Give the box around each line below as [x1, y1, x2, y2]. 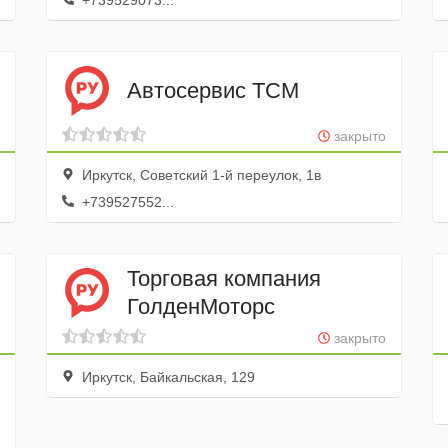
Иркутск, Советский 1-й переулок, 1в [77, 167, 321, 183]
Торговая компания [126, 265, 321, 291]
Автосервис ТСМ [126, 77, 299, 103]
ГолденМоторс [126, 293, 275, 319]
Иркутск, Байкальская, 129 [77, 369, 255, 385]
